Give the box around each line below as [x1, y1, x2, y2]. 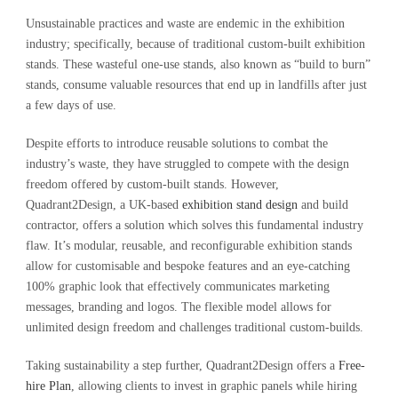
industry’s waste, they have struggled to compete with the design [26, 156, 349, 171]
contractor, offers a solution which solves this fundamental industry [26, 218, 363, 232]
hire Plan [26, 378, 71, 393]
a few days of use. [26, 98, 116, 112]
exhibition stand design [182, 197, 298, 211]
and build [298, 197, 348, 211]
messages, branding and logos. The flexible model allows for [26, 299, 331, 314]
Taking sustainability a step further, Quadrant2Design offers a [26, 358, 338, 372]
